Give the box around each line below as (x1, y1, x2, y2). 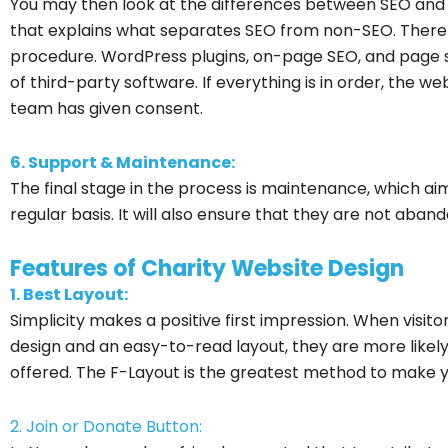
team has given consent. (10, 96, 203, 120)
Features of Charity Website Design (10, 252, 404, 284)
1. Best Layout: (10, 282, 128, 306)
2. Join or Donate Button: (10, 414, 202, 438)
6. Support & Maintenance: (10, 150, 235, 174)
